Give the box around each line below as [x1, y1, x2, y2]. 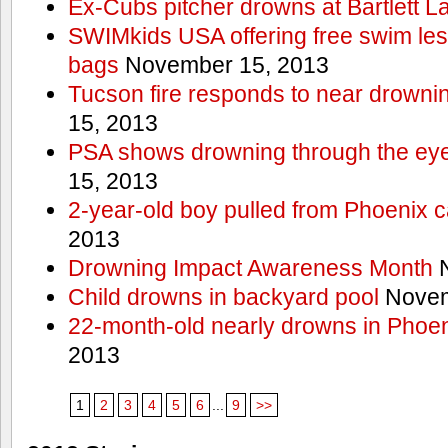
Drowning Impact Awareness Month [67, 255, 433, 281]
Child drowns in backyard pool [67, 284, 379, 310]
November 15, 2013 [118, 52, 329, 78]
